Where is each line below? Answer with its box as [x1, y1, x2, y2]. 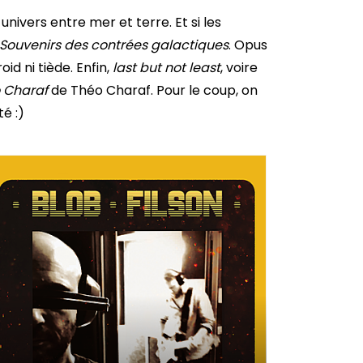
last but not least [113, 58, 220, 78]
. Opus [228, 36, 267, 55]
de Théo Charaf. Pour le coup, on [48, 81, 258, 100]
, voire [220, 58, 258, 78]
